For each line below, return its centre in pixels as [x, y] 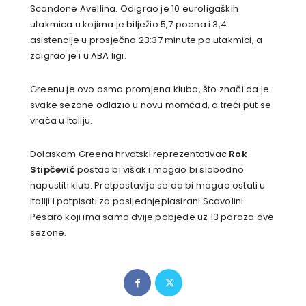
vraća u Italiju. [61, 121]
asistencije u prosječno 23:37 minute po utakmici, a [147, 40]
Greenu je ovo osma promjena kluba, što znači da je [150, 89]
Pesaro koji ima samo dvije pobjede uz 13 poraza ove [152, 217]
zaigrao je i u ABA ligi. [78, 56]
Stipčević [53, 170]
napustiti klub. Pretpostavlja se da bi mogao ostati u [148, 186]
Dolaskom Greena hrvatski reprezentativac [130, 154]
